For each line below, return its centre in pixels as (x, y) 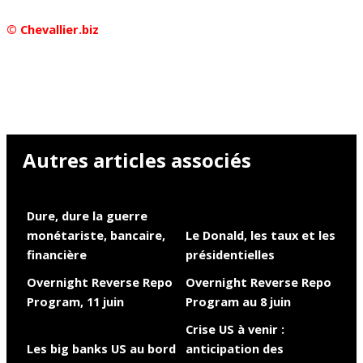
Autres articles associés (137, 160)
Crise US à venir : (235, 329)
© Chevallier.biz (52, 30)
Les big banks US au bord (101, 348)
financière (56, 254)
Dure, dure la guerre (87, 215)
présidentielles (230, 254)
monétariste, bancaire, (96, 235)
